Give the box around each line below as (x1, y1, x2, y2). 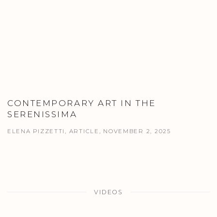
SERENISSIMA (7, 109, 77, 119)
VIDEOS (93, 188, 124, 196)
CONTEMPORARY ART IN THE (7, 98, 156, 108)
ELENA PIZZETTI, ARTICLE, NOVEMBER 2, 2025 (7, 127, 171, 135)
